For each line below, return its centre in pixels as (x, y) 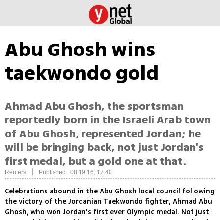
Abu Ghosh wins (80, 50)
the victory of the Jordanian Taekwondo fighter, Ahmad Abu (109, 202)
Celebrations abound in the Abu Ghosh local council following (110, 192)
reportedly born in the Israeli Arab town (108, 120)
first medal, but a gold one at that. (96, 161)
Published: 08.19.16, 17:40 (75, 173)
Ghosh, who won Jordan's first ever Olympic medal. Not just (107, 212)
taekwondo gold (82, 73)
